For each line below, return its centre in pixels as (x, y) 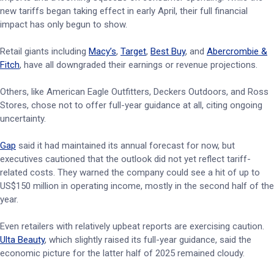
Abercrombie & (237, 51)
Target (133, 51)
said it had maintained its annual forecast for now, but (125, 146)
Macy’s (102, 51)
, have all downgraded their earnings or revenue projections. (140, 65)
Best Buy (168, 51)
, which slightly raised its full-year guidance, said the (148, 240)
